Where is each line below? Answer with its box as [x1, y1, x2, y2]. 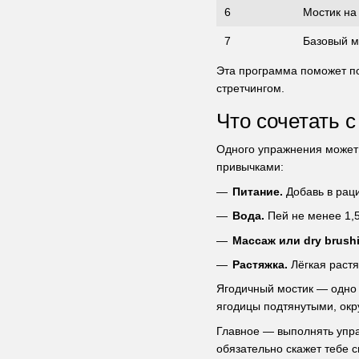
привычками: [216, 160, 284, 174]
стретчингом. [216, 82, 284, 95]
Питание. [232, 184, 283, 198]
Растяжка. [232, 257, 288, 271]
